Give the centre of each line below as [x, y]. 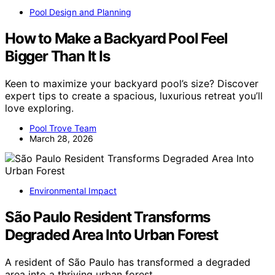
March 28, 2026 [61, 139]
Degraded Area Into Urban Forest [111, 235]
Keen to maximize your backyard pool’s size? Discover [132, 84]
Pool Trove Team [63, 128]
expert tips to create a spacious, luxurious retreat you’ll [134, 96]
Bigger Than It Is [57, 56]
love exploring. [39, 108]
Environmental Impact [73, 191]
